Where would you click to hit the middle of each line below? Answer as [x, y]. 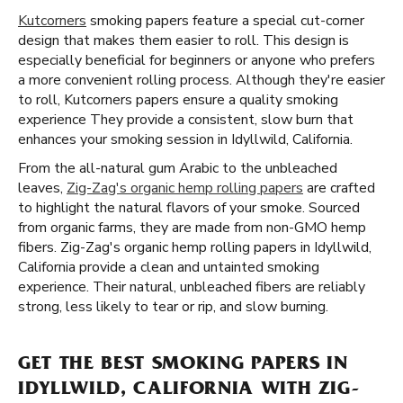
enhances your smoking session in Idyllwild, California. [185, 139]
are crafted [339, 188]
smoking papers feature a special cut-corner [225, 21]
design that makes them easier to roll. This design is [184, 40]
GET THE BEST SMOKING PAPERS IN [183, 365]
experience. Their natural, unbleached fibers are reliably [192, 287]
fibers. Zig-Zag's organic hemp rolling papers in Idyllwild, [195, 247]
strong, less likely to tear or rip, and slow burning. [173, 307]
